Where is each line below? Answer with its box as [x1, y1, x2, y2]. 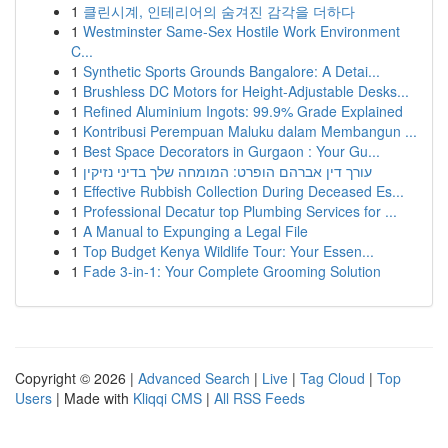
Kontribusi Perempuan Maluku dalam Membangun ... [83, 121, 417, 141]
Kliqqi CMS [133, 388, 202, 408]
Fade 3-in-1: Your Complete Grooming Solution [83, 261, 381, 281]
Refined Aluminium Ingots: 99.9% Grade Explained [83, 101, 403, 121]
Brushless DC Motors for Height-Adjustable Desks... [83, 81, 409, 101]
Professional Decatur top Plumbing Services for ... [83, 201, 397, 221]
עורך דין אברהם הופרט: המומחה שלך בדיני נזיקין [83, 161, 372, 181]
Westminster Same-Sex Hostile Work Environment [83, 21, 400, 41]
